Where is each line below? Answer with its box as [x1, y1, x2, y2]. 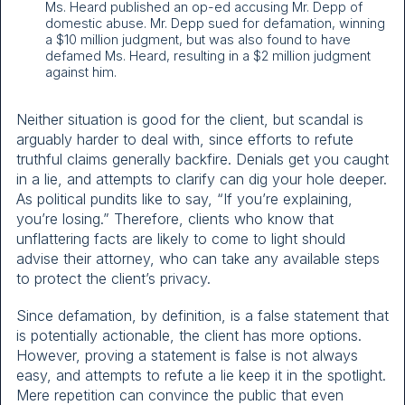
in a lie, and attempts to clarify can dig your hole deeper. [16, 170, 387, 189]
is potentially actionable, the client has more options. [16, 326, 362, 345]
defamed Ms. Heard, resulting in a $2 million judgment [45, 48, 371, 64]
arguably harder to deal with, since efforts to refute [16, 130, 353, 149]
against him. [45, 64, 117, 80]
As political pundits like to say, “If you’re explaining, [16, 190, 353, 209]
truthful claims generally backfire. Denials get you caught [16, 150, 389, 169]
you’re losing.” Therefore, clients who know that [16, 210, 334, 229]
